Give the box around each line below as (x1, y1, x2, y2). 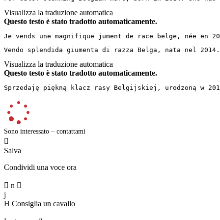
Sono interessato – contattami (4, 127, 85, 135)
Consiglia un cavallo (12, 199, 75, 208)
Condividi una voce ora (4, 163, 77, 171)
